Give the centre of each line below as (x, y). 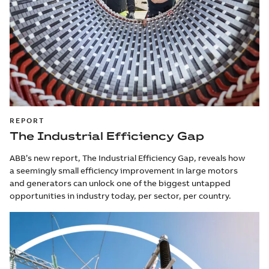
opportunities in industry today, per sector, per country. (120, 195)
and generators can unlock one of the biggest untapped (120, 183)
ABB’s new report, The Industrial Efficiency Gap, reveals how (127, 158)
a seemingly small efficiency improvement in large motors (124, 170)
